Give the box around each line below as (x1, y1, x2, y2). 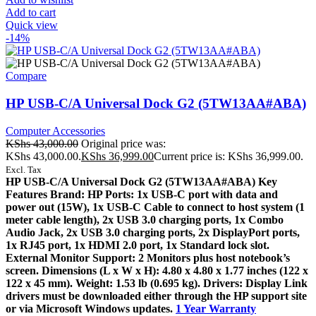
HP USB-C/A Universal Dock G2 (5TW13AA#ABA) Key (6, 175, 277, 188)
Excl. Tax (6, 164, 42, 175)
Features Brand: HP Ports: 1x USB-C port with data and (6, 188, 278, 200)
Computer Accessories (6, 124, 105, 137)
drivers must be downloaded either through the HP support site (6, 289, 307, 302)
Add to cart (6, 6, 56, 19)
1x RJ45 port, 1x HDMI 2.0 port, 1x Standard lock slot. (6, 238, 269, 251)
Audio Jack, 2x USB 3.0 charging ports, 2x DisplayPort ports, (6, 226, 300, 238)
